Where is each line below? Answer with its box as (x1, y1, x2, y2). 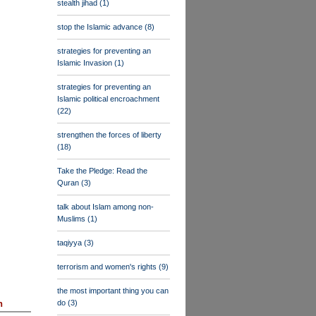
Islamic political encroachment (57, 95, 159, 103)
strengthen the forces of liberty (57, 130, 162, 139)
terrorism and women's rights (57, 262, 159, 271)
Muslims (57, 214, 87, 223)
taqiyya (57, 238, 84, 247)
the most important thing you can (57, 286, 169, 295)
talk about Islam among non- (57, 202, 154, 211)
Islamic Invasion (57, 59, 114, 67)
